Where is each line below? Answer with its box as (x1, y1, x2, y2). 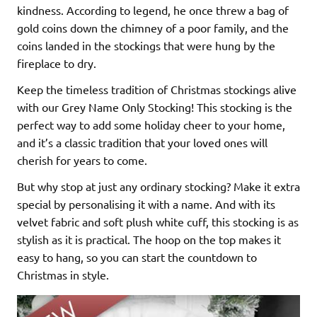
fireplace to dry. (17, 55, 96, 70)
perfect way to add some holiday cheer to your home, (17, 117, 285, 132)
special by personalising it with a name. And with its (17, 196, 275, 211)
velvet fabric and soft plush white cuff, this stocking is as (17, 214, 299, 229)
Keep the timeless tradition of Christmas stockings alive (17, 81, 296, 96)
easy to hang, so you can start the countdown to (17, 249, 257, 264)
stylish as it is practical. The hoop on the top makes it (17, 231, 281, 246)
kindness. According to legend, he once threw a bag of (17, 2, 289, 17)
